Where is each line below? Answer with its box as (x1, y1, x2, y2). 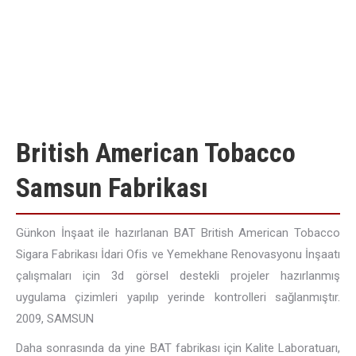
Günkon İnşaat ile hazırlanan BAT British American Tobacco (16, 226, 340, 240)
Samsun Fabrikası (16, 172, 208, 203)
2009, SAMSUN (16, 311, 94, 326)
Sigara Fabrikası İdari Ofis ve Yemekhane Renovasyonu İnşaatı (16, 247, 340, 261)
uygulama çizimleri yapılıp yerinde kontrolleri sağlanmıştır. (16, 290, 340, 304)
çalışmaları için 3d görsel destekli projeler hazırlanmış (16, 269, 340, 283)
